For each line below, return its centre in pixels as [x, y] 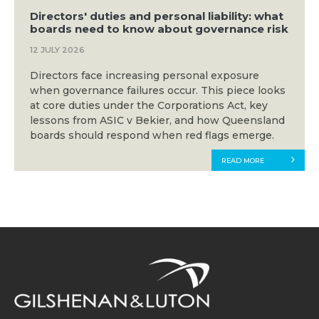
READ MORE [242, 161]
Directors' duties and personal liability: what [156, 16]
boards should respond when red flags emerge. [152, 135]
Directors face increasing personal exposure [144, 75]
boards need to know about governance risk [159, 29]
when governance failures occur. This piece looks [157, 90]
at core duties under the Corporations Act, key [148, 105]
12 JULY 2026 [57, 49]
